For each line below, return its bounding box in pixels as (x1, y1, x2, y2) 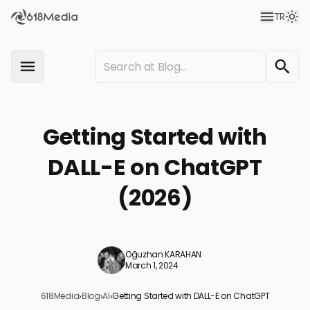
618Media (40, 290, 80, 302)
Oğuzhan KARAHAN (125, 248, 202, 260)
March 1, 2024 (125, 259, 179, 271)
